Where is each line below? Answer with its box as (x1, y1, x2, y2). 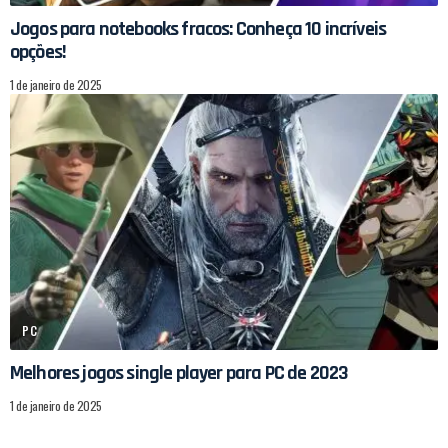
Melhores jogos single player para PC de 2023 (10, 360, 349, 387)
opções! (10, 38, 67, 65)
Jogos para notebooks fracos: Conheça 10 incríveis (10, 15, 387, 42)
